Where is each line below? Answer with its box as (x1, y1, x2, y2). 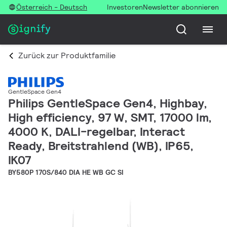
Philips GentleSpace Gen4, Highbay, (8, 95, 207, 111)
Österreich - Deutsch (16, 3, 87, 12)
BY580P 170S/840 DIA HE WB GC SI (8, 168, 124, 177)
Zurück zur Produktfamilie (18, 50, 116, 61)
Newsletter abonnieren (143, 3, 219, 12)
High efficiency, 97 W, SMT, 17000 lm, (8, 109, 212, 126)
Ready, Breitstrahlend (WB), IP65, (8, 138, 194, 154)
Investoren (107, 3, 143, 12)
